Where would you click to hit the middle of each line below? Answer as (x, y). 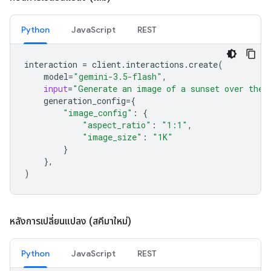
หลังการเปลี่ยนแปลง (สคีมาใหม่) (70, 221)
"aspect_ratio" (117, 125)
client (106, 64)
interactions (155, 64)
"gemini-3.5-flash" (118, 77)
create (203, 64)
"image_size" (112, 137)
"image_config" (98, 113)
